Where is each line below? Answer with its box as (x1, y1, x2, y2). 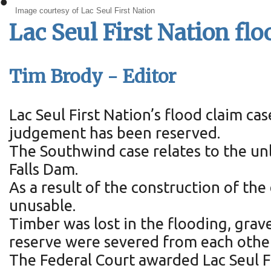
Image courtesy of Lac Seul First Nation (15, 6, 155, 16)
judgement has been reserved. (9, 123, 220, 142)
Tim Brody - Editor (9, 65, 176, 88)
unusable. (9, 196, 76, 214)
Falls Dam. (9, 160, 78, 178)
